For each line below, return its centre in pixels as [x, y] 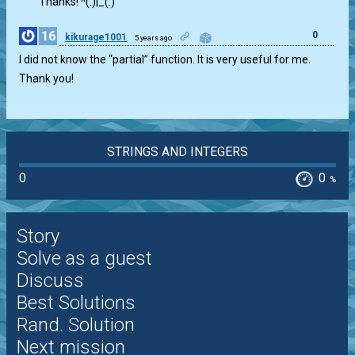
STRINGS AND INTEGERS [177, 152]
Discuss [50, 281]
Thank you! [47, 78]
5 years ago [154, 38]
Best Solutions [76, 303]
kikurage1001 [96, 37]
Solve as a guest [84, 259]
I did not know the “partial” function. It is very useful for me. [165, 59]
